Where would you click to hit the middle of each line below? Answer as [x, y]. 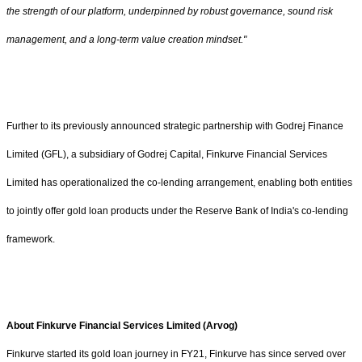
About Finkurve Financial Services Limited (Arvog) [122, 326]
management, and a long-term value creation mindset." [126, 40]
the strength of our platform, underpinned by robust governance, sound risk [170, 12]
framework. [32, 240]
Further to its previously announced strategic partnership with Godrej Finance [175, 126]
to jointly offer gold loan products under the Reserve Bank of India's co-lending [177, 211]
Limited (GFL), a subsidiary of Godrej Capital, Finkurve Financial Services [167, 155]
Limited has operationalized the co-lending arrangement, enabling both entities [179, 183]
